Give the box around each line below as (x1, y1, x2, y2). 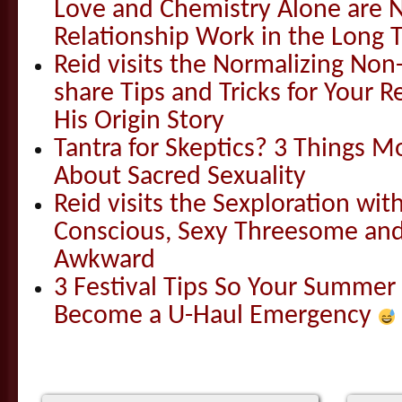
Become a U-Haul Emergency (54, 302, 378, 329)
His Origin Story (54, 108, 224, 135)
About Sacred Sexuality (54, 163, 306, 190)
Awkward (54, 247, 155, 274)
